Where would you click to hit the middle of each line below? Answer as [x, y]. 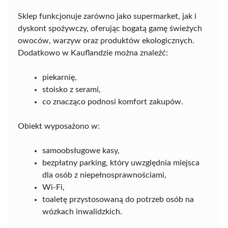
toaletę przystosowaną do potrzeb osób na [118, 200]
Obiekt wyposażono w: [59, 126]
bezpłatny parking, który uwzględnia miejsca [121, 163]
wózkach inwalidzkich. [82, 212]
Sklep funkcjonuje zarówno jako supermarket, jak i [107, 17]
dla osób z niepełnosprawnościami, [104, 175]
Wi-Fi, [53, 188]
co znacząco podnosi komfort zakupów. [113, 102]
